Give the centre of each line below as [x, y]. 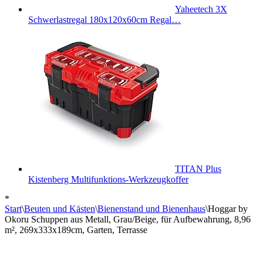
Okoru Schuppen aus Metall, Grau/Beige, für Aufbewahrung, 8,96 [128, 219]
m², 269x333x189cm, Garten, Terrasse [76, 230]
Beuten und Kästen [60, 209]
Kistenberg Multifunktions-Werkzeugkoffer [108, 179]
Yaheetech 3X [201, 9]
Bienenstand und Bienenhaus [151, 209]
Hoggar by [228, 209]
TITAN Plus [198, 169]
